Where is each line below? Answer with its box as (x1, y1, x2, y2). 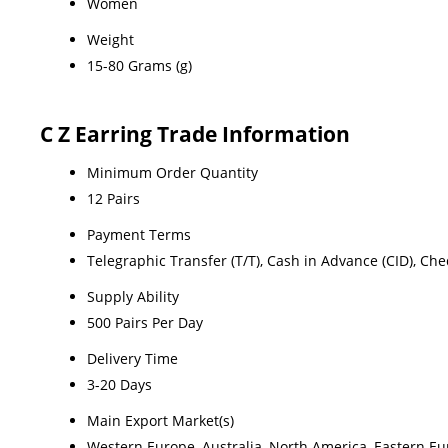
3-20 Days (87, 374, 152, 394)
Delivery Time (87, 348, 178, 368)
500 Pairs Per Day (87, 312, 203, 332)
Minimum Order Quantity (87, 162, 258, 182)
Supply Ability (87, 286, 179, 306)
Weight (87, 29, 134, 49)
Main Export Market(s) (87, 410, 234, 430)
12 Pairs (87, 188, 140, 208)
